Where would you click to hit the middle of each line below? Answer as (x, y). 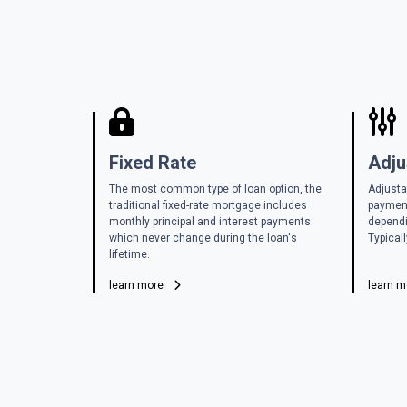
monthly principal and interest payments (210, 221)
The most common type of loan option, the (215, 189)
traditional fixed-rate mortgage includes (208, 205)
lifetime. (129, 254)
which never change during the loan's (203, 238)
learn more (138, 285)
